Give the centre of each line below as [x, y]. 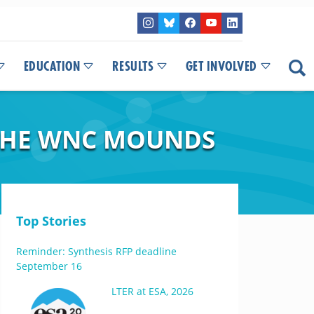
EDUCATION [52, 67]
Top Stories [51, 221]
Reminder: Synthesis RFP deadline [96, 251]
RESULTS [132, 67]
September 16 [49, 266]
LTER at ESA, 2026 [152, 291]
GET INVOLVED [221, 67]
